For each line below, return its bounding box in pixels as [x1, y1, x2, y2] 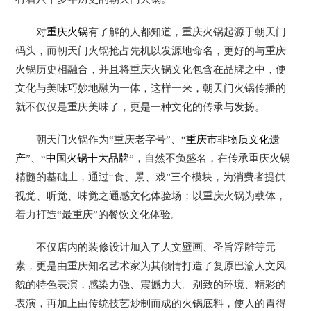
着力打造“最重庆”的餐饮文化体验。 [15, 208, 182, 220]
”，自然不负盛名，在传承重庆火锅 [129, 152, 291, 164]
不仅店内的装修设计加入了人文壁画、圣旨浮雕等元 [36, 241, 276, 253]
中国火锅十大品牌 [46, 152, 130, 164]
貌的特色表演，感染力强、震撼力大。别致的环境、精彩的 [15, 278, 287, 290]
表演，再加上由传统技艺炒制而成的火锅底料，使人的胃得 [15, 297, 287, 309]
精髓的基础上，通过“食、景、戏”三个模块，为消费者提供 [15, 171, 286, 183]
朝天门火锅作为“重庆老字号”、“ [36, 133, 187, 145]
